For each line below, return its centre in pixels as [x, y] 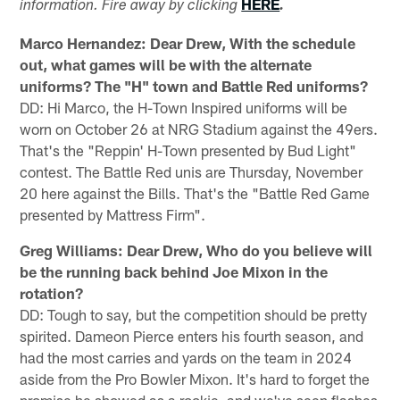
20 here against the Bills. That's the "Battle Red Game [195, 192]
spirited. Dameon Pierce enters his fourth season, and [192, 335]
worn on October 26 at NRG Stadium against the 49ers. [199, 128]
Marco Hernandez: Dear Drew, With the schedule [188, 42]
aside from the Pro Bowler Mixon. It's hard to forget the [195, 378]
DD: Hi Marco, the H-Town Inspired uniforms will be [184, 107]
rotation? [52, 292]
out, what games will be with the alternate [166, 64]
